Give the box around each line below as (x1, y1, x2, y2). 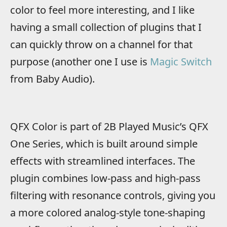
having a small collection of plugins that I (10, 20, 202, 34)
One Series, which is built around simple (10, 136, 198, 150)
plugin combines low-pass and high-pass (10, 171, 201, 185)
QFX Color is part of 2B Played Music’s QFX (10, 119, 208, 133)
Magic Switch (150, 54, 212, 68)
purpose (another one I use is (10, 54, 150, 68)
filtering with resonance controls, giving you (10, 188, 215, 202)
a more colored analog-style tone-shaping (10, 205, 205, 219)
